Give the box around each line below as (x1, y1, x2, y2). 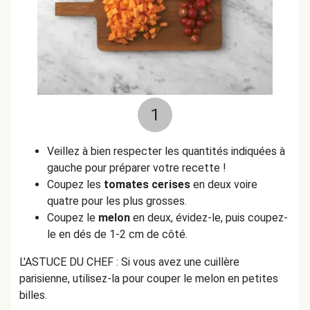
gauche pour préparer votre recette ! (47, 161, 226, 174)
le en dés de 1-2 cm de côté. (47, 228, 190, 241)
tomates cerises (104, 178, 190, 191)
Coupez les (47, 178, 104, 191)
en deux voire (190, 178, 257, 191)
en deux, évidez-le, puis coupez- (130, 211, 288, 224)
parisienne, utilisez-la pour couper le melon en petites (19, 272, 278, 285)
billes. (19, 289, 47, 302)
